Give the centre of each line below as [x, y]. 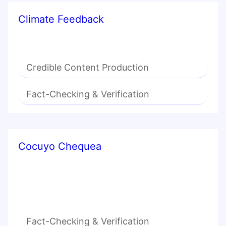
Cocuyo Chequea [60, 147]
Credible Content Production [88, 68]
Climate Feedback [61, 19]
